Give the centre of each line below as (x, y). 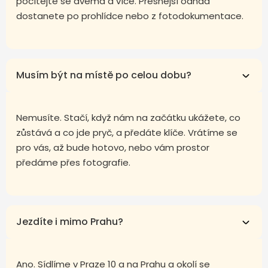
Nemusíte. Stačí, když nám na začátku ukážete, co (128, 117)
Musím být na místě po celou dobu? (104, 75)
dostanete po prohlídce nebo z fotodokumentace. (130, 16)
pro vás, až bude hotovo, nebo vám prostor (113, 147)
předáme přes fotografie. (73, 162)
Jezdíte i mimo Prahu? (70, 221)
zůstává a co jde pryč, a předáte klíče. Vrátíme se (127, 132)
